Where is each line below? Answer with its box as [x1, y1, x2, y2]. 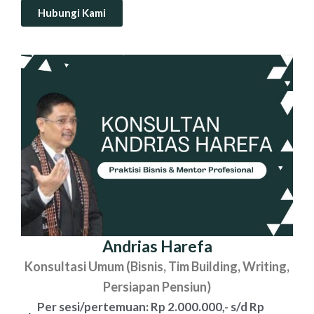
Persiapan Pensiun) [103, 279, 211, 295]
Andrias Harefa [102, 236, 212, 257]
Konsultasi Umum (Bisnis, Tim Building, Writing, [25, 259, 289, 275]
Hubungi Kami [38, 6, 106, 20]
